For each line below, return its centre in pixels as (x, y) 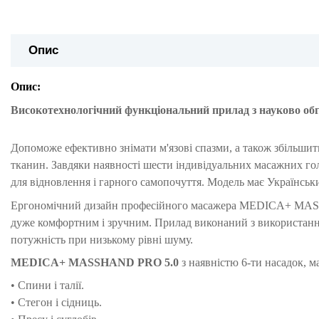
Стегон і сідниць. (60, 303)
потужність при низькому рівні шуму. (102, 239)
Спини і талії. (51, 286)
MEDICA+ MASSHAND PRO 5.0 (96, 262)
